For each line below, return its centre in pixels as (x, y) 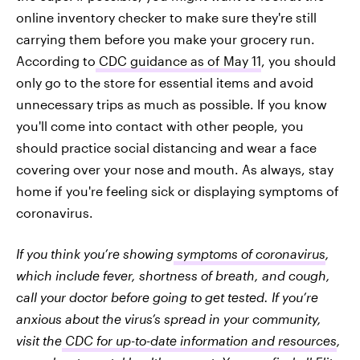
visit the (39, 341)
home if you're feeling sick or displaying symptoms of (178, 191)
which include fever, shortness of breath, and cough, (173, 276)
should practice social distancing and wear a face (166, 148)
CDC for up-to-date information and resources (199, 341)
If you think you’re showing (95, 254)
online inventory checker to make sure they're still (166, 18)
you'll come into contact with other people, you (160, 126)
